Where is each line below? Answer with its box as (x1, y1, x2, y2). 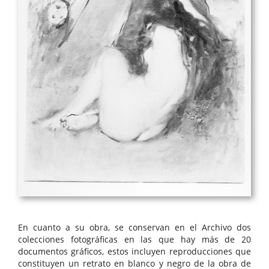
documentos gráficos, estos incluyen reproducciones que (18, 246, 251, 258)
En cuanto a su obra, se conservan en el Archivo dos (18, 222, 251, 234)
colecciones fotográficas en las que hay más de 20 (18, 234, 251, 246)
